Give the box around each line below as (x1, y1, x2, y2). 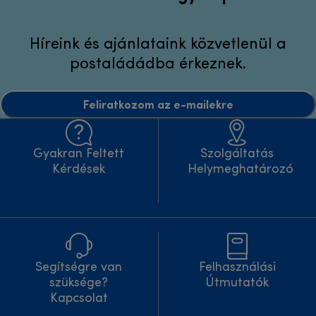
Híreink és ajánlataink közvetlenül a (30, 37, 286, 53)
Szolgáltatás (200, 148, 274, 161)
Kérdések (52, 164, 106, 176)
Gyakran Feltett (33, 148, 125, 161)
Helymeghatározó (188, 164, 294, 176)
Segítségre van (35, 262, 123, 274)
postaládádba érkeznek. (70, 57, 246, 73)
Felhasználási (198, 262, 276, 274)
